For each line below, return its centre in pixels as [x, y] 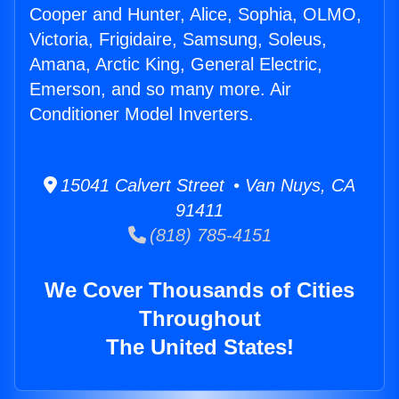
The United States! [199, 347]
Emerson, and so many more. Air [160, 90]
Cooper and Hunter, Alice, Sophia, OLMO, [195, 15]
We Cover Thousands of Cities [199, 290]
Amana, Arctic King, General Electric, [176, 65]
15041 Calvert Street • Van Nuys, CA [206, 186]
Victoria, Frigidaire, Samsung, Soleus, [178, 40]
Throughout [199, 319]
